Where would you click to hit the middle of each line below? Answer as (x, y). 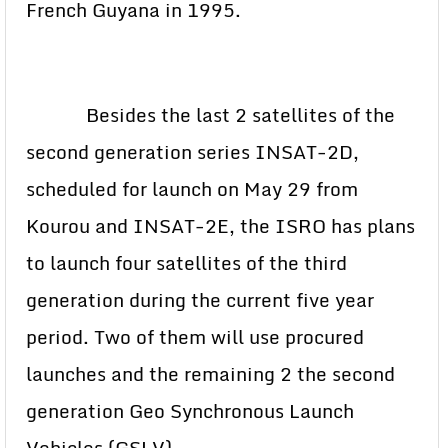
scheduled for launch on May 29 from (192, 188)
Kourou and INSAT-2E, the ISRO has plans (220, 225)
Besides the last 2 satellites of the (210, 114)
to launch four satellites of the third (186, 262)
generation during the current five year (200, 299)
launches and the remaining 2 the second (210, 373)
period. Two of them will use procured (195, 336)
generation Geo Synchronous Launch (190, 410)
